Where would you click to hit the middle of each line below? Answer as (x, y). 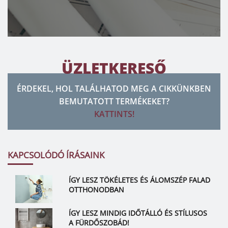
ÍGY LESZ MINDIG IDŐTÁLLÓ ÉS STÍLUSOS (138, 213)
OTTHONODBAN (96, 190)
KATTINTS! (114, 114)
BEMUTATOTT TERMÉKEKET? (114, 102)
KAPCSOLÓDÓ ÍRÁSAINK (56, 155)
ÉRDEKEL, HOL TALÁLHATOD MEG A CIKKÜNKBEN (114, 89)
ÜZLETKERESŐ (114, 68)
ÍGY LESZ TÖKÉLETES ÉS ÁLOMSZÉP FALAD (139, 180)
